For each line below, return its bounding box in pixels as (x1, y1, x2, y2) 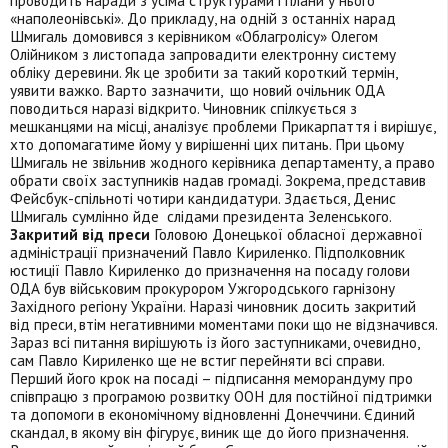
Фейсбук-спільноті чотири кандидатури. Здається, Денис (10, 188, 396, 209)
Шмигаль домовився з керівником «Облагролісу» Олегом (10, 26, 378, 47)
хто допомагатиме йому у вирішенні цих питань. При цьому (10, 134, 404, 155)
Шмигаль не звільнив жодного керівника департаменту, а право (10, 152, 435, 173)
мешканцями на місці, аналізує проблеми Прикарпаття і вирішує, (10, 116, 435, 137)
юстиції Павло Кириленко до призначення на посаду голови (10, 260, 410, 281)
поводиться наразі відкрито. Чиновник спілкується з (10, 98, 357, 119)
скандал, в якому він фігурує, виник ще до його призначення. (10, 422, 408, 443)
